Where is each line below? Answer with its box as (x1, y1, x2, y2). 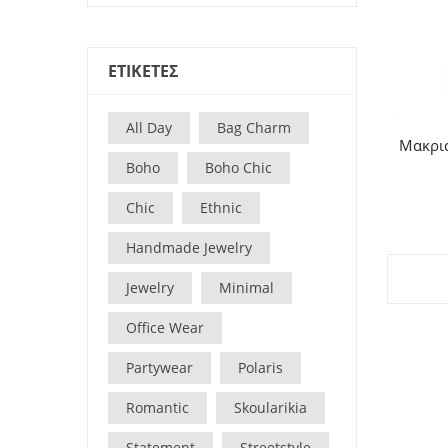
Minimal (219, 277, 274, 297)
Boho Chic (205, 157, 272, 177)
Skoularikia (234, 397, 307, 417)
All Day (126, 117, 172, 137)
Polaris (238, 357, 283, 377)
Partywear (126, 357, 193, 377)
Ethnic (200, 197, 242, 217)
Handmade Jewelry (126, 237, 252, 257)
